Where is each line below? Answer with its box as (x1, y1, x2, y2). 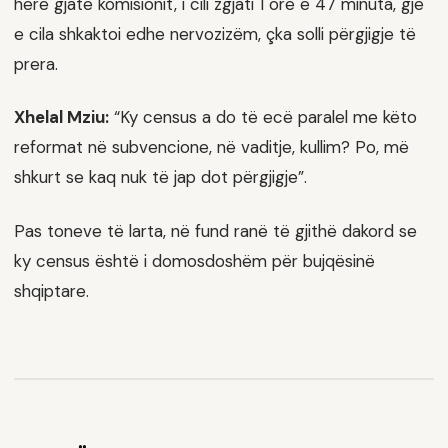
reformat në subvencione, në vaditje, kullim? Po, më (14, 136, 409, 159)
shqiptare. (14, 280, 89, 303)
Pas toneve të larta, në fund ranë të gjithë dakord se (14, 220, 417, 243)
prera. (14, 52, 58, 75)
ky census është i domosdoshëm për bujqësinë (14, 250, 375, 273)
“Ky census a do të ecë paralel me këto (109, 106, 417, 129)
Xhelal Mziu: (14, 106, 109, 129)
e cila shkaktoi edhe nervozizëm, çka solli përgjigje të (14, 22, 416, 45)
